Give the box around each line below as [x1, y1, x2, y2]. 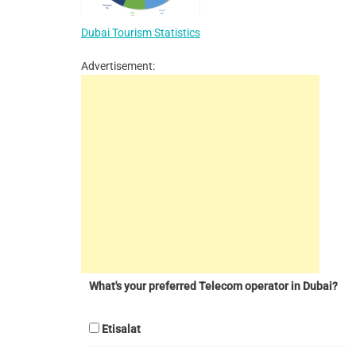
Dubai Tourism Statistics [81, 25, 200, 39]
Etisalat [102, 322, 141, 335]
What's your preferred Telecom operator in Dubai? [88, 279, 338, 292]
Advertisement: [81, 59, 155, 72]
